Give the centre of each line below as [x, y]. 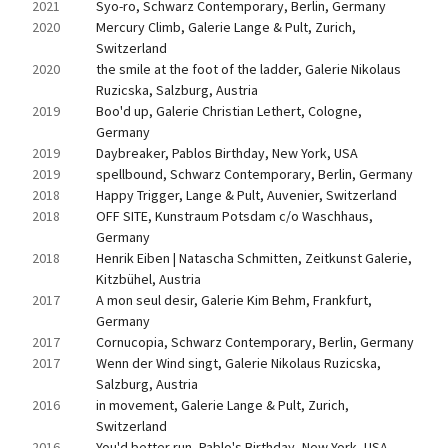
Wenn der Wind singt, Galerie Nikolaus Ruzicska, [238, 363]
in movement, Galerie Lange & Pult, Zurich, [222, 405]
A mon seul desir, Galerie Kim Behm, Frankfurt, [234, 300]
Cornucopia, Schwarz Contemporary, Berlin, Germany [255, 342]
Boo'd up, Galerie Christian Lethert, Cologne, [229, 111]
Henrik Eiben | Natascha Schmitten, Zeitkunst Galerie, [254, 258]
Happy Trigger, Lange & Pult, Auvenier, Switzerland [246, 195]
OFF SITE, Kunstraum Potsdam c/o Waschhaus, [234, 216]
